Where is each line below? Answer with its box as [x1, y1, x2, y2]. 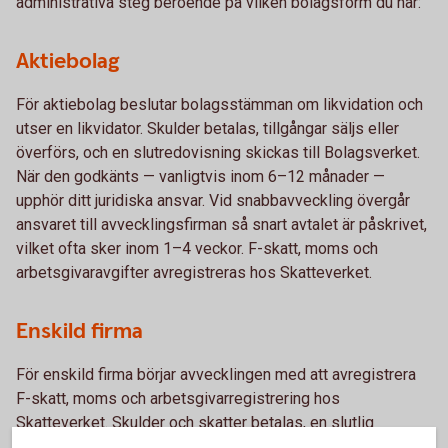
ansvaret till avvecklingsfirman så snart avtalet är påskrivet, [16, 215, 427, 234]
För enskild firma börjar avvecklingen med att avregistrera [16, 365, 416, 384]
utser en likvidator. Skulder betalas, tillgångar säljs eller [16, 119, 399, 138]
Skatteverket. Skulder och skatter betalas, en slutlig [16, 413, 374, 432]
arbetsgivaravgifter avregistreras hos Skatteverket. [16, 263, 372, 282]
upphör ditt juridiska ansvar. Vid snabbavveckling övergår [16, 191, 410, 210]
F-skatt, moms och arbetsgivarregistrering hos [16, 389, 340, 408]
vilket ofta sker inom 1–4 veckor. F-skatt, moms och [16, 239, 378, 258]
